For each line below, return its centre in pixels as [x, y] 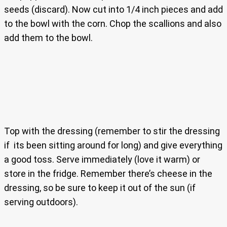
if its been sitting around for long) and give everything [113, 145]
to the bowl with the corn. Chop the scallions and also [113, 24]
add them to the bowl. [48, 38]
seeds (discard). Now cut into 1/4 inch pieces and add [113, 10]
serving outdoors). [41, 202]
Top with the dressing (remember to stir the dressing [112, 131]
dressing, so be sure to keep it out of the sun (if [100, 188]
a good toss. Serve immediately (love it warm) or [102, 160]
